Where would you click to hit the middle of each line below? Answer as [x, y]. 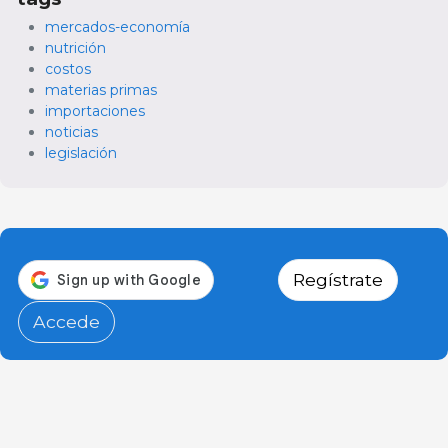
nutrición [75, 48]
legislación [81, 153]
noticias [71, 132]
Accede [66, 322]
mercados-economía [117, 27]
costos [68, 69]
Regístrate [338, 280]
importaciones [95, 111]
